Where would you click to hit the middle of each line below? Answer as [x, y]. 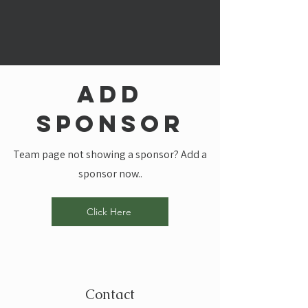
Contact [110, 294]
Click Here [109, 212]
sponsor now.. [110, 174]
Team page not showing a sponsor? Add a [110, 154]
